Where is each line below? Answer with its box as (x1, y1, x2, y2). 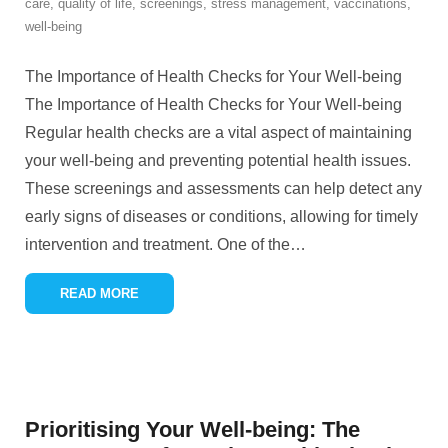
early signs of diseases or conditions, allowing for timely (25, 208, 418, 225)
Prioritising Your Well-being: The (25, 417, 360, 442)
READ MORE (60, 286, 139, 301)
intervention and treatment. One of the (25, 236, 290, 253)
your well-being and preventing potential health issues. (25, 152, 411, 169)
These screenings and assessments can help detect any (25, 180, 422, 197)
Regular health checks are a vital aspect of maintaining (25, 124, 412, 141)
